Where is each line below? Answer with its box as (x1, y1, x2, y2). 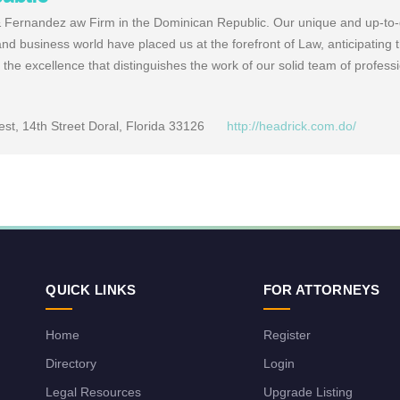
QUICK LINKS (46, 282, 137, 297)
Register (262, 328, 311, 342)
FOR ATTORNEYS (262, 282, 380, 297)
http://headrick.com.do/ (227, 119, 356, 133)
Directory (46, 356, 97, 371)
